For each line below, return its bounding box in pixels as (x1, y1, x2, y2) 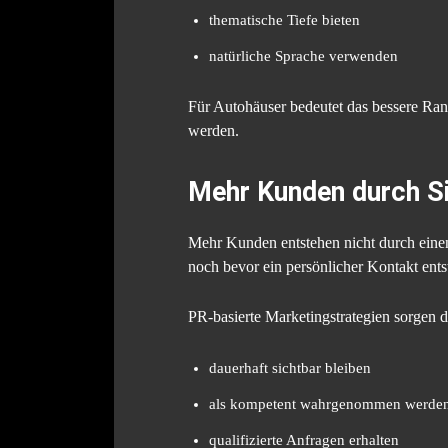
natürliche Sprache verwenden (209, 47, 398, 64)
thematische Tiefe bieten (209, 11, 360, 28)
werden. (188, 121, 239, 139)
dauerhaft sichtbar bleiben (209, 359, 371, 376)
